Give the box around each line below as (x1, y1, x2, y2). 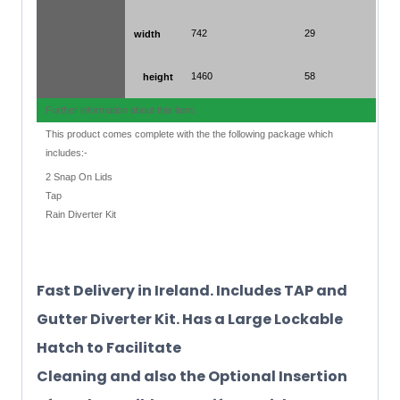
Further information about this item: (46, 104, 196, 116)
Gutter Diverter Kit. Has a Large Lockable (37, 309, 343, 330)
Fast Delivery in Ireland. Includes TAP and (37, 280, 347, 302)
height (143, 71, 173, 82)
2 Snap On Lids (46, 171, 112, 183)
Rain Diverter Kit (46, 209, 116, 221)
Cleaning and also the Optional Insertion (37, 366, 347, 387)
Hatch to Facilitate (37, 337, 181, 359)
